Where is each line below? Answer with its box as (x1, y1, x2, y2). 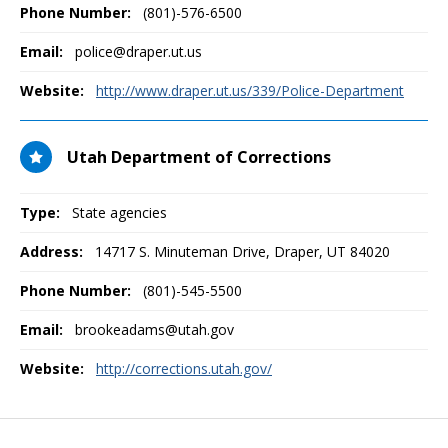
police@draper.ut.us (75, 42, 202, 61)
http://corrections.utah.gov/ (96, 359, 272, 378)
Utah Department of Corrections (67, 146, 331, 168)
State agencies (72, 203, 167, 222)
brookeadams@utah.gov (75, 320, 234, 339)
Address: (20, 242, 83, 261)
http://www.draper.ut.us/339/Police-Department (96, 81, 404, 100)
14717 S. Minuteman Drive (95, 242, 266, 261)
